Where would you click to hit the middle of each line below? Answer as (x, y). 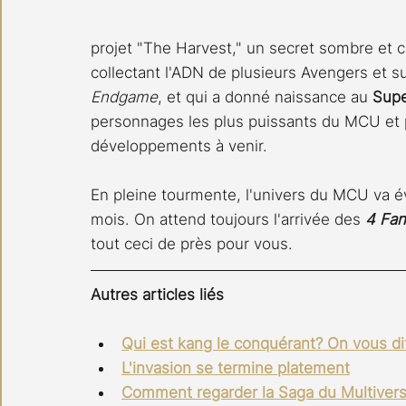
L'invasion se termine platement (236, 368)
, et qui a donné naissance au (265, 97)
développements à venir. (179, 146)
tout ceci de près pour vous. (192, 244)
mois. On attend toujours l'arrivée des (228, 220)
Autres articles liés (157, 295)
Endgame (124, 97)
